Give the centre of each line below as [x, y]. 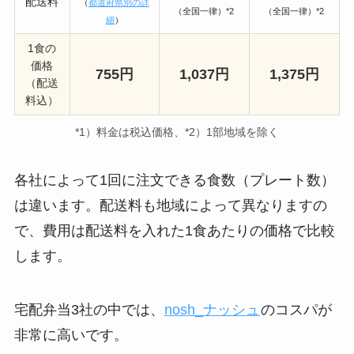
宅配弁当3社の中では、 [89, 310]
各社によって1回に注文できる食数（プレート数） [174, 181]
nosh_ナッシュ [212, 310]
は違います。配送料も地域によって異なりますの [170, 206]
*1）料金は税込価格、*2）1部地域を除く [177, 132]
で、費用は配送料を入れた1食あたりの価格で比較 [174, 231]
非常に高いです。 [71, 335]
